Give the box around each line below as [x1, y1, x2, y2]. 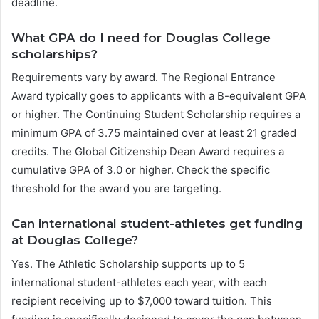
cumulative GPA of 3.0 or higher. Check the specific [11, 163, 270, 177]
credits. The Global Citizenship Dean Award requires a [11, 145, 284, 159]
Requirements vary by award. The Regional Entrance [11, 70, 276, 85]
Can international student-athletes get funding [11, 216, 303, 231]
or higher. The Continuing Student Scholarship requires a [11, 108, 300, 122]
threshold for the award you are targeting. [11, 182, 221, 196]
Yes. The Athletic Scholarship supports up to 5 [11, 256, 245, 271]
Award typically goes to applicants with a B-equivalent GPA [11, 89, 306, 103]
